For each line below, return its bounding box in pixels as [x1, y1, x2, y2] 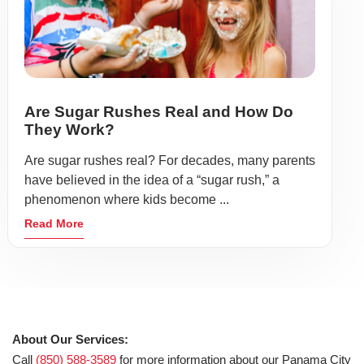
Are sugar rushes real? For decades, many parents [24, 153, 315, 167]
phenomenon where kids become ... [24, 192, 229, 206]
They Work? [24, 120, 115, 138]
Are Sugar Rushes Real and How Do [24, 102, 293, 120]
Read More [24, 216, 84, 230]
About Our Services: [12, 331, 128, 346]
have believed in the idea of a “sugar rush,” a [24, 172, 279, 187]
